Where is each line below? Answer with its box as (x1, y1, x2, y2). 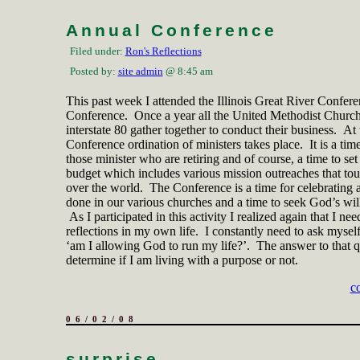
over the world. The (65, 181, 173, 194)
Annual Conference (65, 21, 277, 40)
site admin (117, 65, 163, 77)
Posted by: (69, 65, 118, 77)
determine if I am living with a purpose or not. (65, 253, 298, 267)
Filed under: (69, 45, 125, 57)
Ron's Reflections (125, 45, 202, 57)
